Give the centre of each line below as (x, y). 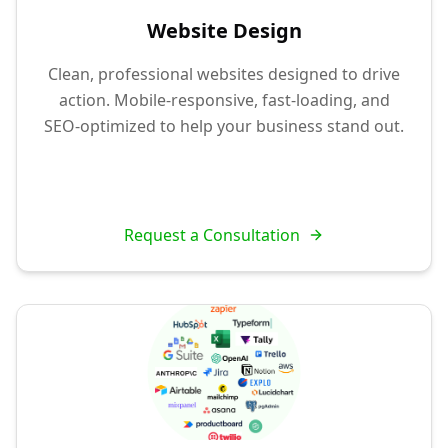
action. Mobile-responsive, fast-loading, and (224, 100)
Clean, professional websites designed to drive (224, 74)
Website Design (224, 31)
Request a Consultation (212, 235)
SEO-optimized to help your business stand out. (224, 126)
